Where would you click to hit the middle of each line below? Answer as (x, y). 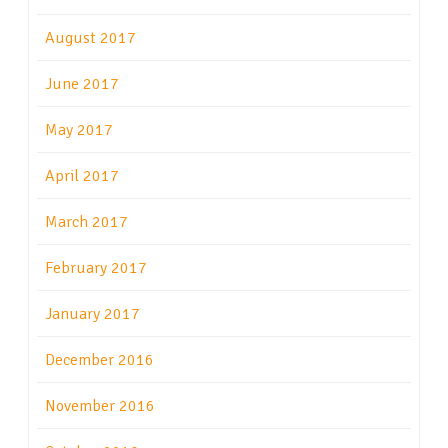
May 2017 (79, 130)
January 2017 (92, 314)
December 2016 (99, 360)
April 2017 (82, 176)
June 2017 (82, 84)
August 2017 (90, 38)
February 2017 (96, 268)
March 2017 (86, 222)
